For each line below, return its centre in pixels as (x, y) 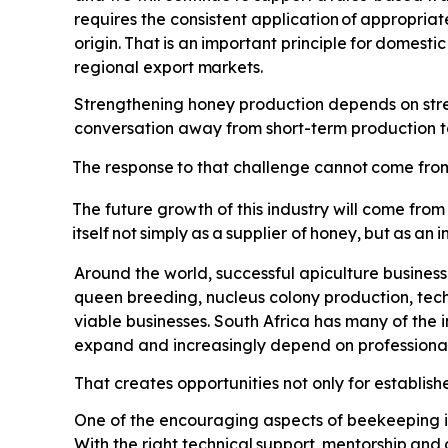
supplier (257, 233)
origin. (97, 42)
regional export (135, 66)
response (139, 167)
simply (164, 233)
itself (90, 233)
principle (313, 42)
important (239, 42)
